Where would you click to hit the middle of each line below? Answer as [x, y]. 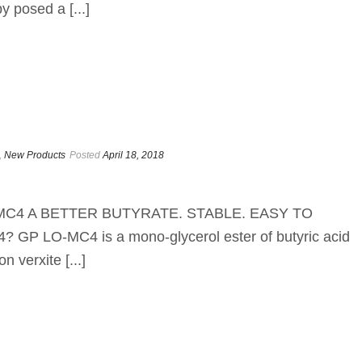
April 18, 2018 [133, 155]
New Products [35, 155]
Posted [85, 155]
